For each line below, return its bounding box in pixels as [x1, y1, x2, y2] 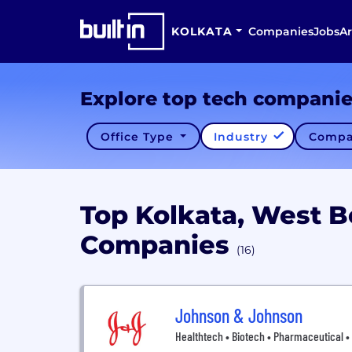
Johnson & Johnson [175, 304, 302, 327]
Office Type [100, 129, 178, 144]
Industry [214, 129, 273, 144]
